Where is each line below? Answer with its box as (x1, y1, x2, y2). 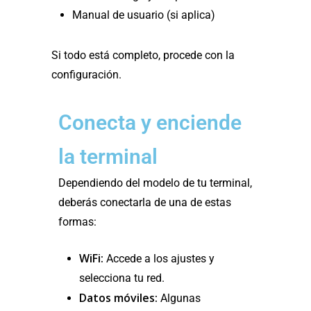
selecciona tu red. (79, 271, 165, 285)
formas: (58, 215, 96, 229)
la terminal (58, 144, 158, 169)
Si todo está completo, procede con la (51, 49, 235, 62)
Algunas (158, 292, 201, 305)
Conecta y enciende (58, 110, 242, 135)
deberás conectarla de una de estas (58, 196, 231, 210)
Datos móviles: (79, 290, 158, 306)
